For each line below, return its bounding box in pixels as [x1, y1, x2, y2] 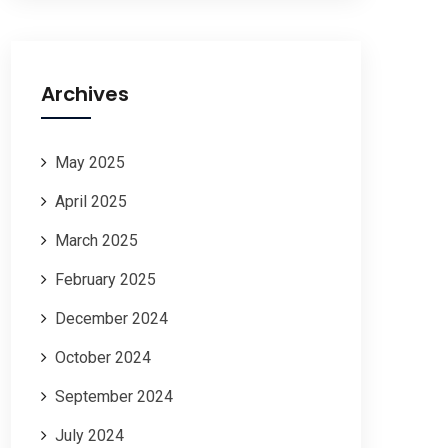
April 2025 [55, 192, 127, 212]
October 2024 [55, 348, 151, 368]
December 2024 [55, 309, 168, 329]
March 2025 [55, 231, 138, 251]
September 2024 [55, 387, 173, 407]
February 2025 [55, 270, 156, 290]
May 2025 [55, 153, 125, 173]
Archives [41, 80, 129, 109]
